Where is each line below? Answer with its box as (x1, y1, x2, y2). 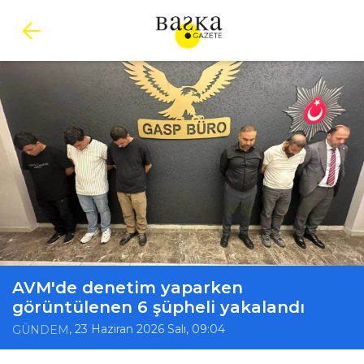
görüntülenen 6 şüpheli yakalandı (12, 297, 305, 317)
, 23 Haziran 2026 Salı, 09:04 (69, 322, 225, 337)
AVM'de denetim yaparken (12, 278, 243, 297)
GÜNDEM (12, 323, 69, 338)
